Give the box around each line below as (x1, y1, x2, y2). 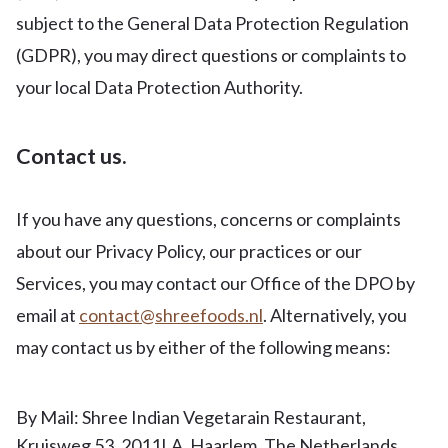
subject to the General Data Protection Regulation (16, 12, 409, 34)
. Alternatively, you (263, 304, 407, 326)
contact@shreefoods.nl (79, 304, 263, 326)
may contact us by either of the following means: (16, 336, 391, 358)
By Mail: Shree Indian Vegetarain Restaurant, (16, 406, 366, 428)
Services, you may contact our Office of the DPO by (16, 272, 415, 294)
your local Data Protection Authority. (16, 76, 303, 98)
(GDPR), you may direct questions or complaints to (16, 44, 406, 66)
